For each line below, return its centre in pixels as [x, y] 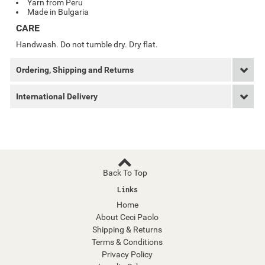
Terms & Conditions [127, 242]
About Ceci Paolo [127, 217]
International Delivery [57, 96]
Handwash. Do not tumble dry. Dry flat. [87, 44]
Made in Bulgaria [58, 12]
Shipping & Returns [127, 230]
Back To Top [125, 173]
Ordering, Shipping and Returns [75, 70]
